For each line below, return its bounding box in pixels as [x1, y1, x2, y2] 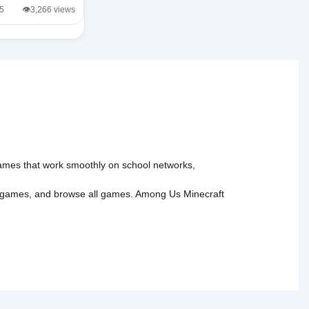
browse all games [54, 188, 130, 199]
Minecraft [183, 188, 224, 199]
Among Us [135, 188, 181, 199]
